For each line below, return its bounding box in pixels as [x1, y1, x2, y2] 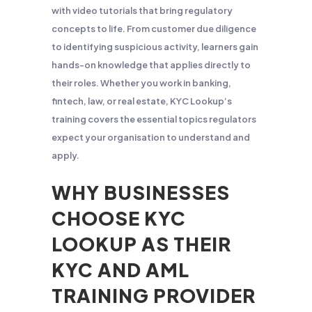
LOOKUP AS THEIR [52, 232, 231, 256]
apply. [52, 150, 79, 161]
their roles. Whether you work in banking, [52, 77, 231, 88]
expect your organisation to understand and [52, 132, 250, 143]
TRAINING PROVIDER [52, 283, 256, 307]
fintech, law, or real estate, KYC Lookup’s [52, 95, 232, 107]
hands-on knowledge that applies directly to [52, 59, 251, 70]
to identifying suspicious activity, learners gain [52, 41, 258, 52]
